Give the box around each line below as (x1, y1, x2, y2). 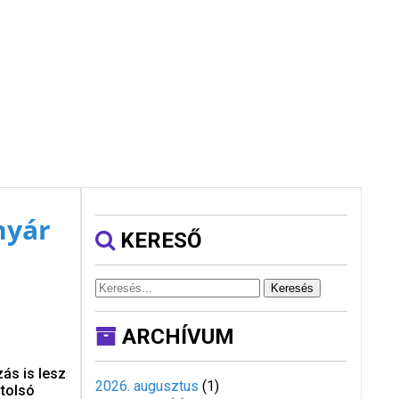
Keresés (270, 281, 313, 295)
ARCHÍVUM (116, 324, 234, 349)
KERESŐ (114, 228, 202, 253)
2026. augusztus (94, 378, 199, 395)
